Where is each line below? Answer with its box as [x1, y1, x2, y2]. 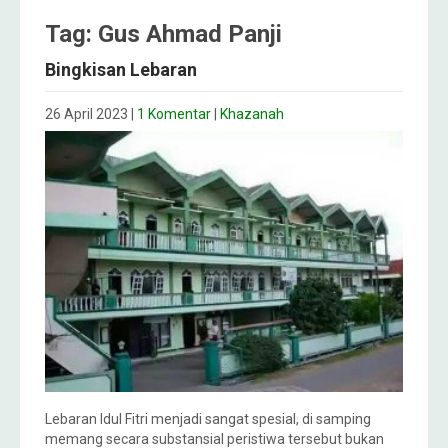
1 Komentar [137, 106, 211, 122]
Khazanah [220, 106, 284, 122]
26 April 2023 [45, 106, 128, 122]
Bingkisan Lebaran [45, 59, 197, 80]
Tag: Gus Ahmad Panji [45, 20, 282, 48]
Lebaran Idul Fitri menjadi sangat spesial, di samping [45, 411, 371, 428]
